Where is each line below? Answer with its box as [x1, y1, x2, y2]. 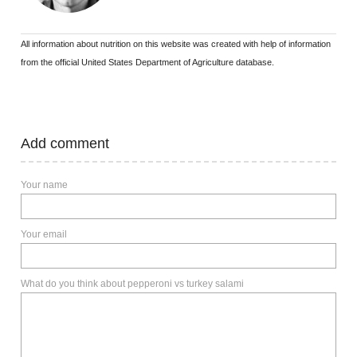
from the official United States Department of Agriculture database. [21, 57, 274, 67]
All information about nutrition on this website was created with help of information [21, 38, 331, 49]
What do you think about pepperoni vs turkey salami [21, 277, 244, 289]
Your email [21, 228, 67, 240]
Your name [21, 178, 68, 190]
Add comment [30, 135, 109, 151]
